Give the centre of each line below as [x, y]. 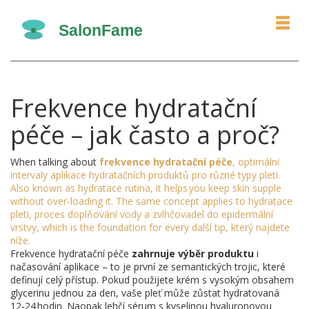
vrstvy [23, 227]
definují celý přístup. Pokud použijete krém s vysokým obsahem [152, 280]
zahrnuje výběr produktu [193, 253]
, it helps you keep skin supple [216, 188]
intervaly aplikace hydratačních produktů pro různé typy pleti [144, 175]
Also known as [44, 188]
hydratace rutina [114, 188]
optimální [259, 162]
